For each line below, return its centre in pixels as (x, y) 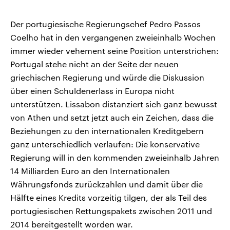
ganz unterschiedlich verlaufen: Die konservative (105, 144)
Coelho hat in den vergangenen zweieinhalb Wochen (113, 37)
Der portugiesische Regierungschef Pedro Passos (106, 24)
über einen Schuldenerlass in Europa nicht (92, 91)
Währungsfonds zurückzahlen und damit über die (107, 184)
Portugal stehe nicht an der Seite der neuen (94, 64)
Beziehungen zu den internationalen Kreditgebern (107, 131)
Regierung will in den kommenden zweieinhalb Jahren (115, 158)
